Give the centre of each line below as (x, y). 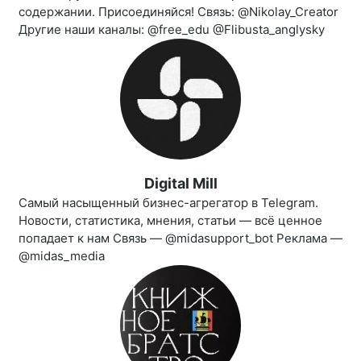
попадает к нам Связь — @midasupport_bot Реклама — (180, 239)
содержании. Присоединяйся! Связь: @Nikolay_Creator (178, 12)
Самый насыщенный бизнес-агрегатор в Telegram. (168, 203)
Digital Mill (180, 184)
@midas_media (62, 256)
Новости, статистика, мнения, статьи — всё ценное (170, 221)
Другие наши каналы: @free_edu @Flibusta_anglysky (172, 30)
